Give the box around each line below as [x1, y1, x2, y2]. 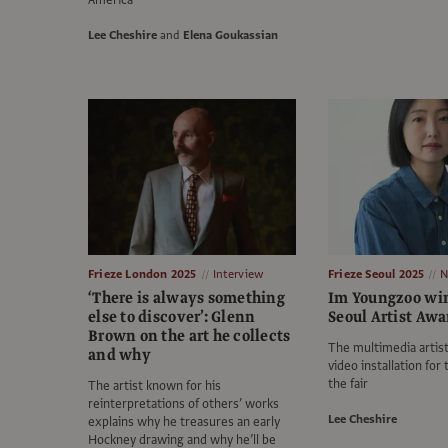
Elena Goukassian [183, 27, 278, 44]
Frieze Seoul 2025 [328, 266, 425, 283]
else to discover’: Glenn [88, 306, 256, 329]
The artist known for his [88, 377, 221, 396]
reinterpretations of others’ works [88, 395, 279, 414]
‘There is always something [88, 287, 286, 310]
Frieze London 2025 [88, 266, 197, 283]
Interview [212, 266, 264, 283]
